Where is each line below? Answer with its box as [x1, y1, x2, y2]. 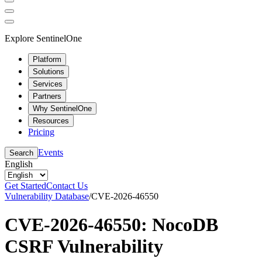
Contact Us [46, 180, 88, 191]
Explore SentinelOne [5, 33, 82, 43]
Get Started [5, 180, 46, 191]
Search [9, 148, 33, 157]
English [5, 158, 33, 169]
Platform [33, 54, 61, 64]
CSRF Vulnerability [5, 235, 163, 257]
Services [33, 79, 63, 88]
